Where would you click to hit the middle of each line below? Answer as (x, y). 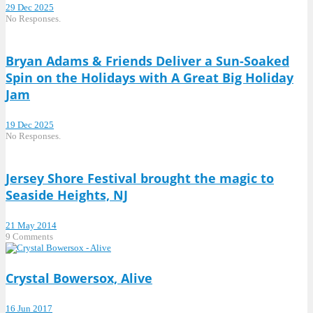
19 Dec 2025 (30, 124)
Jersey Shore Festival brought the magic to (140, 178)
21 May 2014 (31, 225)
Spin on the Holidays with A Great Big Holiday (150, 77)
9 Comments (29, 236)
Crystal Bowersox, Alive (79, 278)
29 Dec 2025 (30, 7)
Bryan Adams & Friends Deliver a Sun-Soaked (147, 60)
